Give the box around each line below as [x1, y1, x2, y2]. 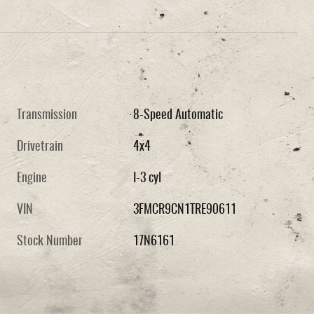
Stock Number [17, 235, 83, 248]
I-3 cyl [133, 172, 162, 185]
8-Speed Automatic [133, 109, 224, 122]
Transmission [17, 109, 77, 122]
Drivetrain [17, 140, 63, 153]
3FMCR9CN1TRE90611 [133, 203, 237, 217]
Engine [17, 172, 47, 185]
